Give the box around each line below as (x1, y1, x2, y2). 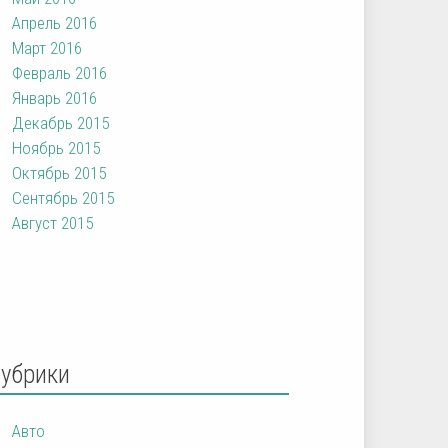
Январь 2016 (12, 87, 98, 108)
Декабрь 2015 (12, 112, 110, 133)
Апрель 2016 (12, 12, 98, 33)
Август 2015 (12, 212, 94, 233)
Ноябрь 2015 (12, 137, 101, 158)
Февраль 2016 (12, 62, 108, 83)
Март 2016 (12, 37, 83, 58)
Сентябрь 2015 (12, 187, 115, 208)
